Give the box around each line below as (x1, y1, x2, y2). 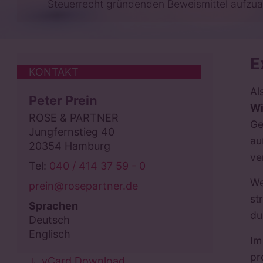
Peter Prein (28, 93, 97, 109)
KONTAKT (28, 66, 79, 79)
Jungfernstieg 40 (28, 126, 114, 139)
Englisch (28, 228, 70, 241)
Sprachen (28, 200, 78, 213)
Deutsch (28, 214, 70, 227)
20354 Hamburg (28, 140, 110, 153)
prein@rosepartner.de (28, 180, 138, 193)
